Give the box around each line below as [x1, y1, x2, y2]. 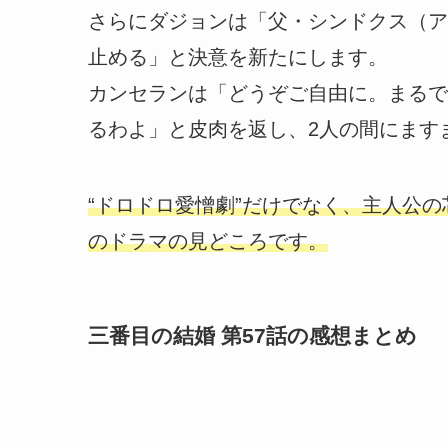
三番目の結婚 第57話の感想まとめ [88, 324, 417, 348]
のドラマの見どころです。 [88, 229, 328, 252]
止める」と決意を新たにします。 [88, 45, 388, 68]
